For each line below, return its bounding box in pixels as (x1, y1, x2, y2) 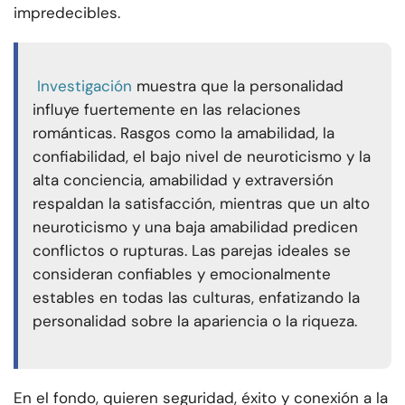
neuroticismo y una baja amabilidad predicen (33, 217, 358, 238)
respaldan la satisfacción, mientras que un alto (33, 193, 370, 214)
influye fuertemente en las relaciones (33, 99, 301, 120)
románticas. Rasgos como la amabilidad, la (33, 123, 334, 144)
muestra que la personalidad (137, 76, 344, 97)
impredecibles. (14, 3, 120, 24)
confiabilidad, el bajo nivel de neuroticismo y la (33, 146, 371, 167)
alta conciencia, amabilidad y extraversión (33, 170, 334, 191)
